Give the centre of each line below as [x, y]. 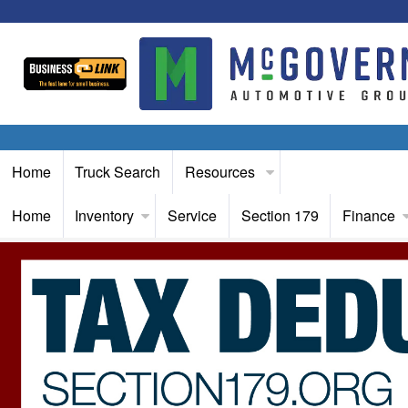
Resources [221, 172]
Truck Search [118, 172]
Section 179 [280, 215]
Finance [369, 215]
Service [192, 215]
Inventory [105, 215]
